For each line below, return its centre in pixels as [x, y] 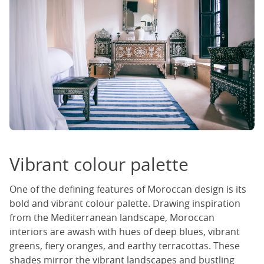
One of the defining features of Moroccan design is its [128, 189]
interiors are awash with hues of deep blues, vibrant [125, 232]
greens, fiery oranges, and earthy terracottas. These [125, 246]
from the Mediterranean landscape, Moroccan [112, 218]
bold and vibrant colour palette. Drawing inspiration [125, 204]
